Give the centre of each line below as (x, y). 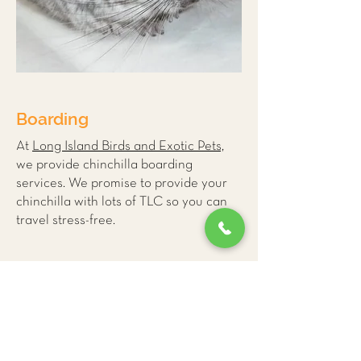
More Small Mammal (129, 329)
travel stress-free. (67, 220)
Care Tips (129, 349)
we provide (50, 165)
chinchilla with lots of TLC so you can (122, 202)
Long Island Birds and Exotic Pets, (128, 146)
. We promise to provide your (145, 183)
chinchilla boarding (138, 165)
